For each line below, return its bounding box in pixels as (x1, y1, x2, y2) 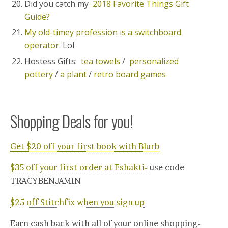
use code (148, 162, 184, 173)
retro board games (94, 68, 166, 80)
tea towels (81, 55, 121, 67)
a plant (60, 68, 87, 80)
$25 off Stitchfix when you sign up (10, 196, 145, 207)
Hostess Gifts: (24, 55, 81, 67)
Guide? (24, 11, 50, 23)
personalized (129, 55, 179, 67)
